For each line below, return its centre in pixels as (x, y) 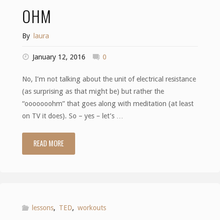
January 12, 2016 (59, 57)
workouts (92, 207)
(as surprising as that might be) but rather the (93, 91)
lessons (43, 207)
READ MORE (48, 143)
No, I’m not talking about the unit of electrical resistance (109, 79)
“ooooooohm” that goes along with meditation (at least (108, 103)
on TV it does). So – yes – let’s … (72, 116)
